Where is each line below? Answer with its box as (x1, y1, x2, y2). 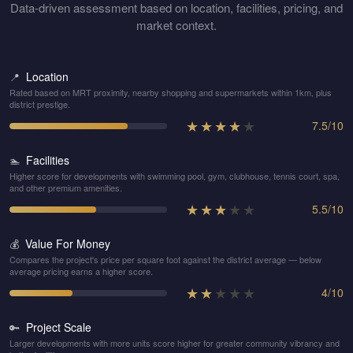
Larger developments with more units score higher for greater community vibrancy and (9, 336, 340, 349)
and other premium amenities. (9, 181, 122, 194)
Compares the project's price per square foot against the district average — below (9, 253, 321, 266)
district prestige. (9, 98, 70, 110)
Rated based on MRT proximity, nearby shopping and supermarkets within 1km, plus (9, 86, 332, 98)
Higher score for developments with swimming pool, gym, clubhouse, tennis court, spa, (9, 169, 340, 182)
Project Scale (26, 319, 91, 335)
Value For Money (25, 236, 110, 251)
